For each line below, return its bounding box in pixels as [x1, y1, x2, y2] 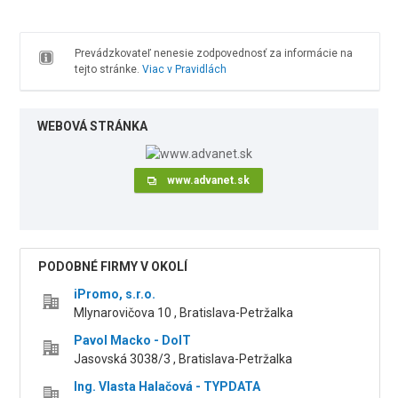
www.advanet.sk [167, 174, 251, 187]
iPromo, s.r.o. [74, 287, 156, 302]
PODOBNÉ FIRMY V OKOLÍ [38, 259, 188, 275]
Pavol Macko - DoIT [74, 333, 192, 348]
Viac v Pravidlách [141, 63, 227, 76]
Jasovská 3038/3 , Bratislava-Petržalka [74, 352, 293, 367]
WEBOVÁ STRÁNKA [37, 119, 148, 133]
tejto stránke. [74, 63, 142, 76]
